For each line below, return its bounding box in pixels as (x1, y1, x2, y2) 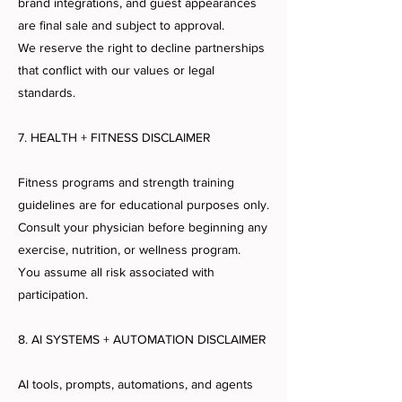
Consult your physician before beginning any (18, 220, 267, 235)
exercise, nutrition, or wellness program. (18, 242, 240, 258)
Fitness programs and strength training (18, 175, 234, 190)
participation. (18, 287, 88, 302)
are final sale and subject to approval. (18, 18, 224, 33)
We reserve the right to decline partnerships (18, 40, 265, 56)
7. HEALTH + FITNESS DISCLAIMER (18, 130, 211, 145)
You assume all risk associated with (18, 265, 214, 280)
